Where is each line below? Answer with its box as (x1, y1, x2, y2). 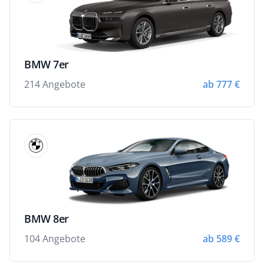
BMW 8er (24, 211, 69, 226)
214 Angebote (24, 77, 85, 91)
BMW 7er (24, 57, 69, 71)
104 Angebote (24, 232, 85, 245)
